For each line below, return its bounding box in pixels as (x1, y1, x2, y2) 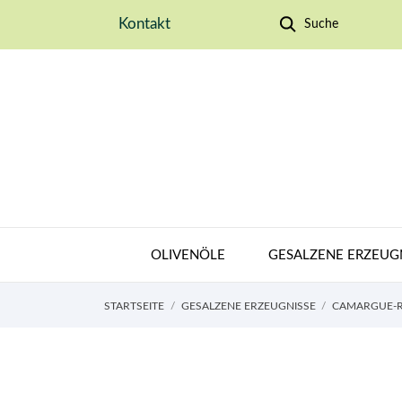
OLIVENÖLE (151, 248, 225, 262)
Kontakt (118, 16, 170, 31)
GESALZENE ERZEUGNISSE (180, 300, 316, 311)
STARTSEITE (104, 300, 164, 311)
